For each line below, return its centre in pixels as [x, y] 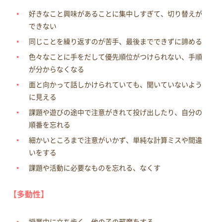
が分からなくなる [56, 69]
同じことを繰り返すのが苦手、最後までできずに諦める [115, 41]
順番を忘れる [49, 125]
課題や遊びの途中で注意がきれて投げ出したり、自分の [115, 112]
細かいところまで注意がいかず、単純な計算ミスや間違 [115, 140]
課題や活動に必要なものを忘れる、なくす [94, 168]
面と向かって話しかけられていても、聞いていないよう [115, 84]
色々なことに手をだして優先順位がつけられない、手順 [115, 57]
